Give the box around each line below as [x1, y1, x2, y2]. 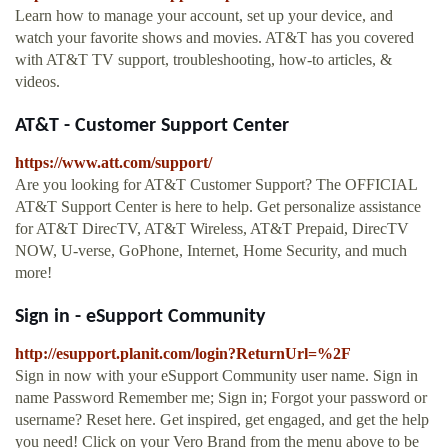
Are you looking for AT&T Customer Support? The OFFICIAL [15, 176, 417, 194]
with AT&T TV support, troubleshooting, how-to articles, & [15, 51, 392, 69]
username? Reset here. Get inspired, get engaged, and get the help [15, 411, 429, 429]
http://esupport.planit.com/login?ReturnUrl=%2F [15, 345, 351, 363]
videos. [15, 73, 60, 91]
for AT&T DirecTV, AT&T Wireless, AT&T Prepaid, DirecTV [15, 220, 409, 238]
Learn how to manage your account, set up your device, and [15, 7, 393, 25]
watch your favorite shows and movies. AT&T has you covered [15, 29, 414, 47]
